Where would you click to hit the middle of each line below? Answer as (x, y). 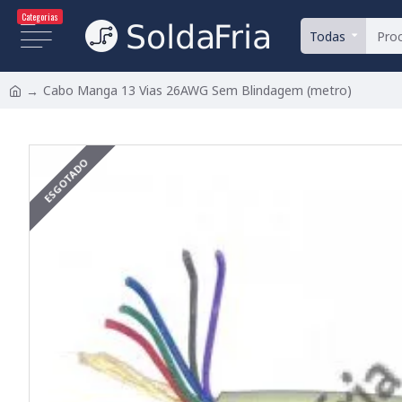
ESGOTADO (66, 181)
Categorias (40, 17)
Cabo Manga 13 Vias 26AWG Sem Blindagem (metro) (197, 90)
